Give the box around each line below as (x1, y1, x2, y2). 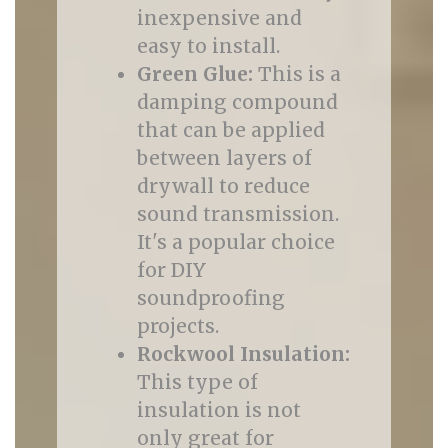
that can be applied (136, 118, 325, 142)
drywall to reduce (136, 174, 310, 198)
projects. (136, 314, 219, 338)
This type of (136, 370, 258, 394)
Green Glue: (136, 62, 253, 86)
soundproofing (136, 286, 285, 310)
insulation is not (136, 398, 301, 422)
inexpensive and (136, 6, 302, 30)
